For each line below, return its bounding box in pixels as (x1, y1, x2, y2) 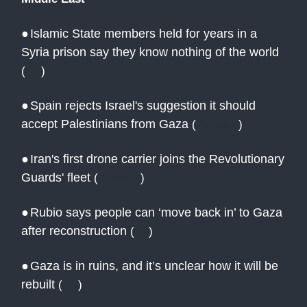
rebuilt (21, 278, 58, 292)
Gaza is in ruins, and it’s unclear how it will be (30, 259, 278, 273)
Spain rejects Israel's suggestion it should (30, 99, 256, 113)
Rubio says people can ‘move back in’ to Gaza (30, 206, 282, 220)
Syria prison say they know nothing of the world (21, 45, 279, 60)
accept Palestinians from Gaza (21, 117, 192, 132)
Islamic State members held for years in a (30, 27, 257, 41)
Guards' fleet (21, 171, 90, 185)
